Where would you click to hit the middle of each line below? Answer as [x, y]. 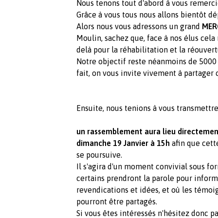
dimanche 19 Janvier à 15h [123, 143]
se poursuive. [99, 154]
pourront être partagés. [117, 201]
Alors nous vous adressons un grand [139, 26]
